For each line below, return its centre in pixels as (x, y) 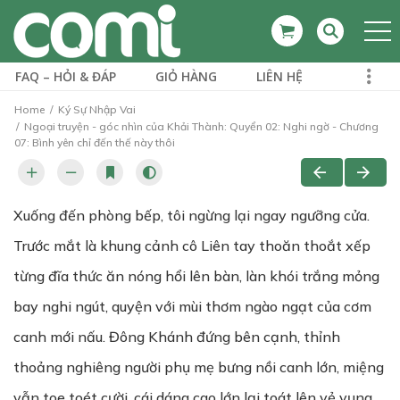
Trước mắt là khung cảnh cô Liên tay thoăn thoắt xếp (192, 246)
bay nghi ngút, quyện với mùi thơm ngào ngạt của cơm (192, 306)
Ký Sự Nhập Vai (97, 109)
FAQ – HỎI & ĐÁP (66, 76)
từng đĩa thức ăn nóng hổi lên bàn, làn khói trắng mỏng (196, 276)
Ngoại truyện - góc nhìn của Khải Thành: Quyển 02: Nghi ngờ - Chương (200, 126)
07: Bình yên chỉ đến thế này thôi (95, 142)
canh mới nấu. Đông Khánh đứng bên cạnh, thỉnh (177, 337)
